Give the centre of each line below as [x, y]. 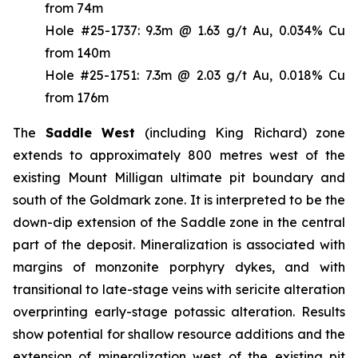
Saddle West [90, 132]
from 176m [77, 97]
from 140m [78, 52]
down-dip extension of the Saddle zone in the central [179, 222]
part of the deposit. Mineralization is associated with [179, 244]
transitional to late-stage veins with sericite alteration [179, 289]
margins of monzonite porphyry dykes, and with [179, 267]
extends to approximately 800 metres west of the [179, 155]
